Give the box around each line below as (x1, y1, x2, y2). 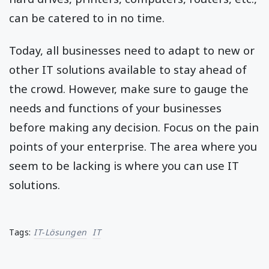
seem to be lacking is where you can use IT (9, 158, 239, 174)
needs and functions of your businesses (9, 100, 222, 116)
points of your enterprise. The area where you (9, 139, 257, 154)
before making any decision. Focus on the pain (9, 119, 259, 135)
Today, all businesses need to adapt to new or (9, 43, 255, 58)
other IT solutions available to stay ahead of (9, 62, 247, 77)
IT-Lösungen (34, 226, 87, 238)
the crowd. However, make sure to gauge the (9, 81, 249, 97)
